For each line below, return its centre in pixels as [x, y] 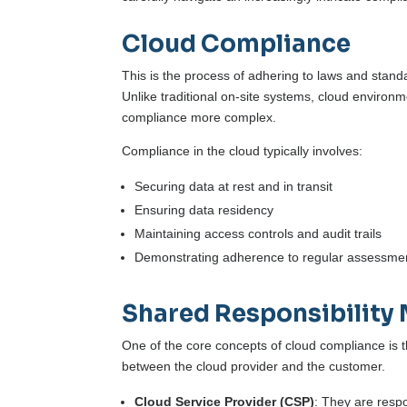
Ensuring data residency [204, 210]
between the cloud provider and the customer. [256, 367]
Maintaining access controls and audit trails [258, 234]
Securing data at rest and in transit [234, 187]
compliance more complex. [199, 118]
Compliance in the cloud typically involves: [243, 151]
